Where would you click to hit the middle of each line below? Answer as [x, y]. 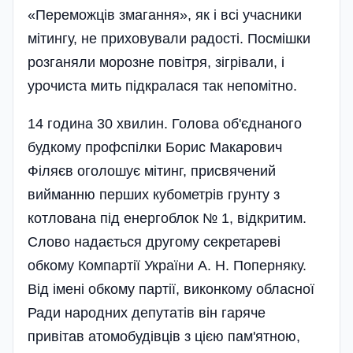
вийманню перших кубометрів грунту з [154, 194]
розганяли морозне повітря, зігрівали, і [156, 62]
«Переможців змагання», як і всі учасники [165, 15]
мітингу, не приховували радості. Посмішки [169, 38]
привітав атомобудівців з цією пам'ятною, [164, 336]
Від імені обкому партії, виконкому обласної [171, 289]
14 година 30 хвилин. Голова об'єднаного [165, 123]
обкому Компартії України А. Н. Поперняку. [167, 265]
